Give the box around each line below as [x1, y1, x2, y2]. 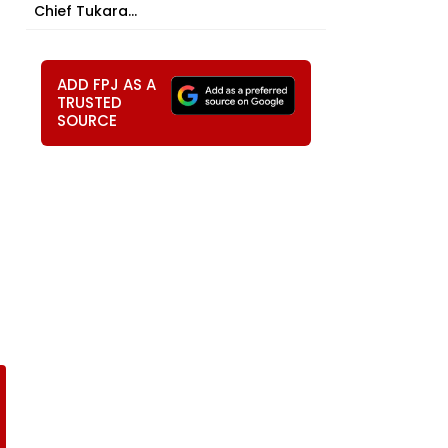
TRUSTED [57, 92, 122, 113]
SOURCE [57, 110, 117, 131]
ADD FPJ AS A [57, 74, 156, 95]
